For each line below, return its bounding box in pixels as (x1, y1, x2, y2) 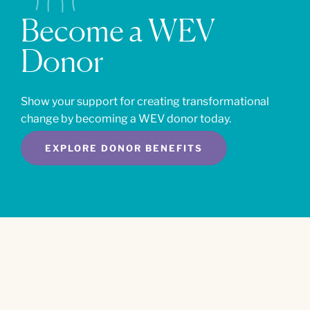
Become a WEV (21, 12, 215, 49)
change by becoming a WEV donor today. (21, 112, 231, 126)
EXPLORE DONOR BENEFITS (45, 143, 203, 154)
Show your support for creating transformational (21, 95, 269, 109)
